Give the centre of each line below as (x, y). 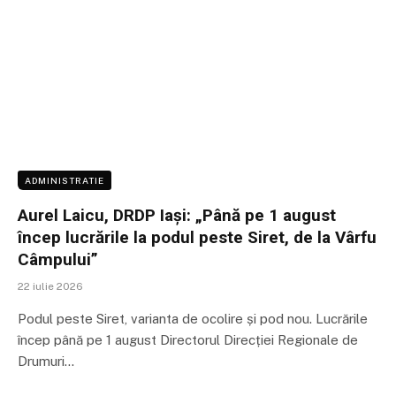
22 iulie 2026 (50, 286)
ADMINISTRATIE (65, 180)
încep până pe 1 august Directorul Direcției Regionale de (188, 339)
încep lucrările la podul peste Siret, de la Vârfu (197, 237)
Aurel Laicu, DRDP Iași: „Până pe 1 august (177, 215)
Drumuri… (46, 361)
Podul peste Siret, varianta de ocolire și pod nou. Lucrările (193, 318)
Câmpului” (58, 259)
